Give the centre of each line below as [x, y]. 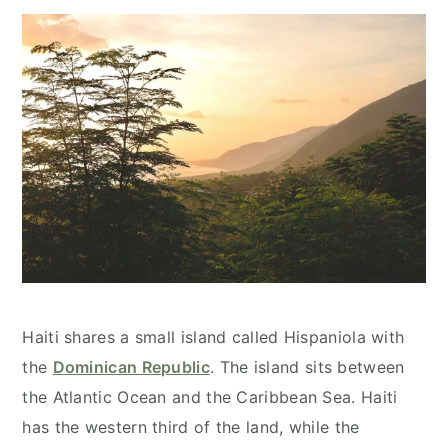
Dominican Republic [131, 366]
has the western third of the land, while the [191, 426]
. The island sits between [307, 366]
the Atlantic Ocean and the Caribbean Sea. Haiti [210, 396]
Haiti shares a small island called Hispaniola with [213, 336]
